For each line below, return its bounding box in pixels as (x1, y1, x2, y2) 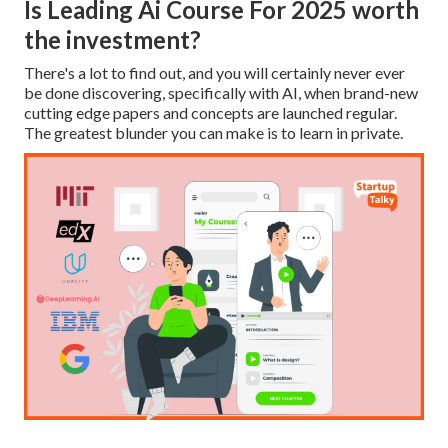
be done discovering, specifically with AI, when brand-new (24, 83, 418, 103)
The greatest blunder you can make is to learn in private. (24, 123, 403, 143)
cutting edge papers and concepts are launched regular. (24, 103, 397, 123)
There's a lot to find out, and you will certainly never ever (24, 63, 405, 83)
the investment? (24, 25, 201, 55)
